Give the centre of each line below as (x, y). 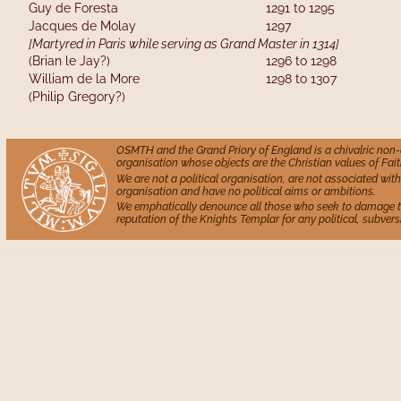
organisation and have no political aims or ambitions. (246, 191)
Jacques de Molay (106, 26)
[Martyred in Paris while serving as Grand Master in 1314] (184, 43)
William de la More (102, 79)
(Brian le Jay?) (103, 61)
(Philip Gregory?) (77, 96)
